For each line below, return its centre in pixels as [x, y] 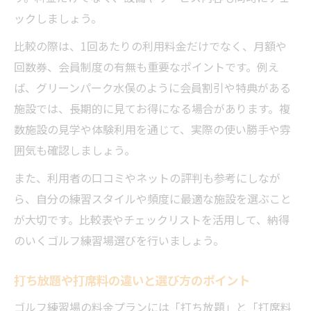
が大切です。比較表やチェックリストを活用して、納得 [152, 219]
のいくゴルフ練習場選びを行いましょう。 [119, 240]
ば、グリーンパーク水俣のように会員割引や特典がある [152, 87]
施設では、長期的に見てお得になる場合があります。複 [152, 108]
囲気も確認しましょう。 [75, 150]
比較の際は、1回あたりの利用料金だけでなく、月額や [150, 46]
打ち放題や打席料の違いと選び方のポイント [132, 280]
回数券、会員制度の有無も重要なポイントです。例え [146, 67]
